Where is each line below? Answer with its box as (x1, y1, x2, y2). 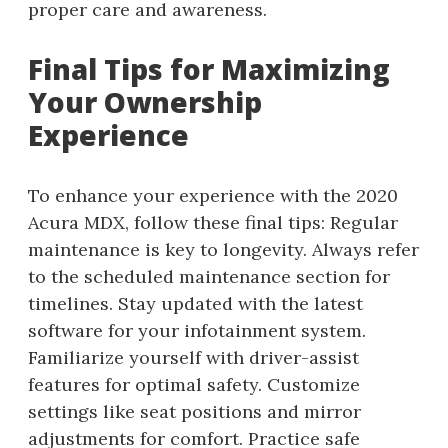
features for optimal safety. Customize (28, 372, 360, 396)
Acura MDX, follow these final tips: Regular (28, 210, 398, 234)
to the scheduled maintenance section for (28, 264, 390, 288)
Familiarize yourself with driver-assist (28, 345, 359, 369)
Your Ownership (28, 82, 262, 121)
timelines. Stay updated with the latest (28, 291, 363, 315)
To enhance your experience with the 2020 (28, 183, 398, 207)
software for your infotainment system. (28, 318, 366, 342)
